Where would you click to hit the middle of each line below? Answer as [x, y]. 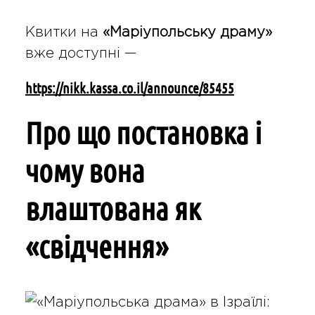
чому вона [85, 171]
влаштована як [112, 209]
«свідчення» [96, 247]
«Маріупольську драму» [187, 33]
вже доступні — [81, 54]
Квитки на [64, 33]
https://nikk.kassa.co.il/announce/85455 [129, 89]
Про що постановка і [143, 133]
